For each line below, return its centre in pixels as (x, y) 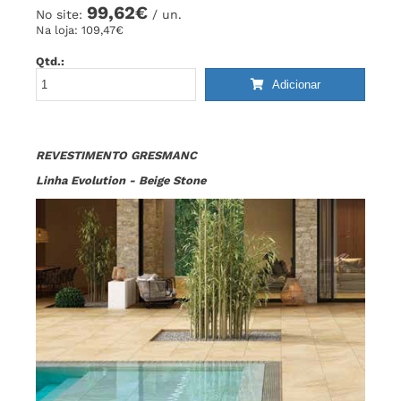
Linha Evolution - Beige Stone (121, 180)
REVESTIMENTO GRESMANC (116, 155)
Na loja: (59, 30)
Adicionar (294, 85)
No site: (61, 15)
